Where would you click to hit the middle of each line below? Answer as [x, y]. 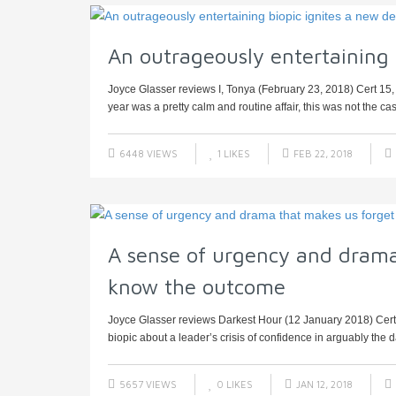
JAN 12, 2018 [323, 385]
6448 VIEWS [147, 154]
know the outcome [197, 287]
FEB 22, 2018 [322, 154]
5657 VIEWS [147, 385]
